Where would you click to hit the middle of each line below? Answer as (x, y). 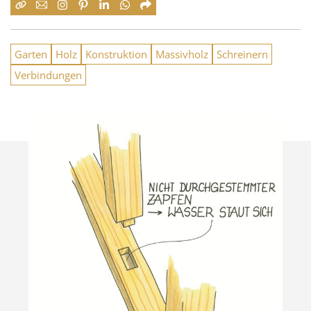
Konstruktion (116, 54)
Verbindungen (48, 75)
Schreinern (242, 54)
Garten (31, 54)
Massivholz (182, 54)
